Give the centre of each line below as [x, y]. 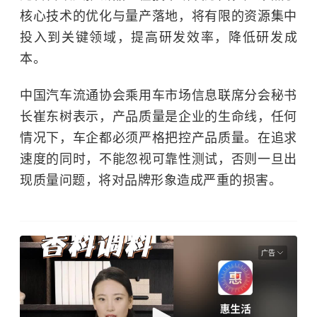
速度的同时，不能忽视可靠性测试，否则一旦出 [158, 160]
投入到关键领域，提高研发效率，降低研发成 [158, 38]
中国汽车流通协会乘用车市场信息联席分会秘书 [158, 96]
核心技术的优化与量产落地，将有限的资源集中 [158, 17]
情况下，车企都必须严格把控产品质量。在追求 [158, 138]
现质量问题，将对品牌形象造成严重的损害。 [151, 181]
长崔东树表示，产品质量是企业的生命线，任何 [158, 117]
